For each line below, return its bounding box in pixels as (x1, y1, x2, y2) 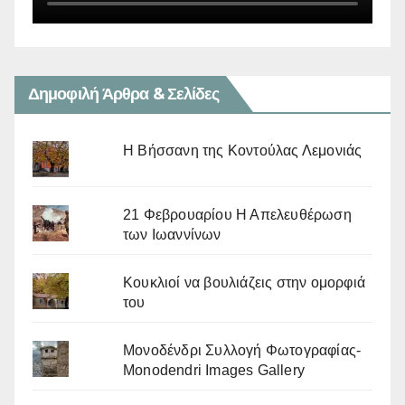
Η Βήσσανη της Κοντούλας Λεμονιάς (123, 143, 363, 159)
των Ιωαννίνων (123, 227, 221, 243)
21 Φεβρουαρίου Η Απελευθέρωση (123, 207, 352, 223)
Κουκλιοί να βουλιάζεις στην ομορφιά (123, 275, 365, 291)
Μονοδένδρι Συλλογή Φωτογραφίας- (123, 343, 362, 359)
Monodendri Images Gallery (123, 363, 305, 379)
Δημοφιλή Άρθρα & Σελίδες (28, 84, 220, 105)
